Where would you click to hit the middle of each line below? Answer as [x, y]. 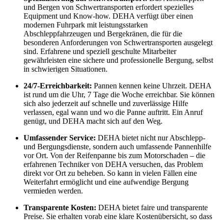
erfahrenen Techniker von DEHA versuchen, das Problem [113, 164]
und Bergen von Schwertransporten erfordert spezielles [109, 7]
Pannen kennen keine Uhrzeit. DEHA [151, 85]
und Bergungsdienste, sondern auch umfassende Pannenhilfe [117, 146]
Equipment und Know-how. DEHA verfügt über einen [108, 16]
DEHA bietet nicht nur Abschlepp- [151, 137]
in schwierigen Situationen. [66, 69]
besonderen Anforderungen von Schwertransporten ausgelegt [118, 42]
